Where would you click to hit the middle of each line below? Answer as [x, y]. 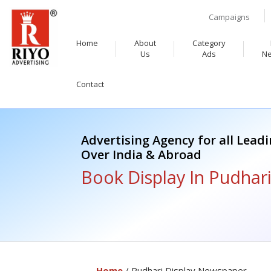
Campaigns [229, 17]
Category [209, 43]
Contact [90, 84]
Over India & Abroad [142, 155]
